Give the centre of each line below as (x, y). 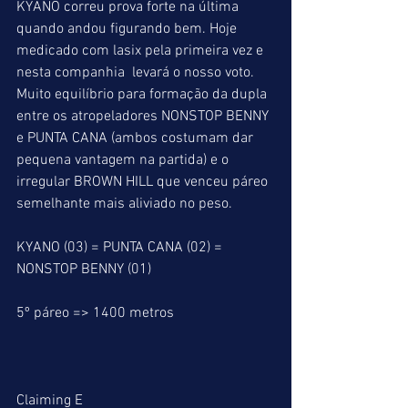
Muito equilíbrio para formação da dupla (143, 95)
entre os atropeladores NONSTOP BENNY (144, 117)
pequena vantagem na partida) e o (124, 160)
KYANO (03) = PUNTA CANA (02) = (121, 248)
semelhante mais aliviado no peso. (124, 204)
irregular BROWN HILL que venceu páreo (144, 182)
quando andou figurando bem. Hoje (128, 29)
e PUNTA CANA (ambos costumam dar (137, 138)
